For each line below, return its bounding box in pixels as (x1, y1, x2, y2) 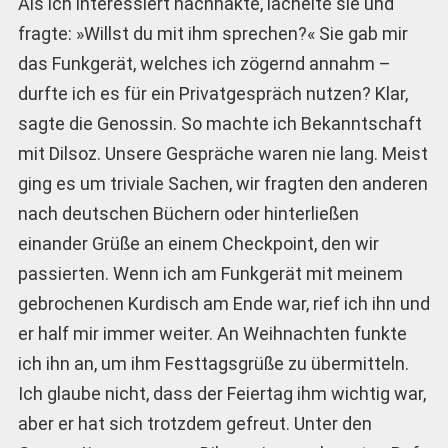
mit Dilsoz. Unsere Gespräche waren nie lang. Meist (17, 142, 428, 164)
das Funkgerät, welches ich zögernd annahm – (17, 52, 391, 74)
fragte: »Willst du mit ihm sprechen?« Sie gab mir (17, 22, 408, 44)
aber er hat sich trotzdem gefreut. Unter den (17, 412, 372, 434)
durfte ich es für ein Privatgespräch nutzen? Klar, (17, 82, 408, 104)
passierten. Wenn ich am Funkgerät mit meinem (17, 262, 403, 284)
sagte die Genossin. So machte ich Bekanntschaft (17, 112, 422, 134)
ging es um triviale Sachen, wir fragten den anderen (17, 172, 428, 194)
